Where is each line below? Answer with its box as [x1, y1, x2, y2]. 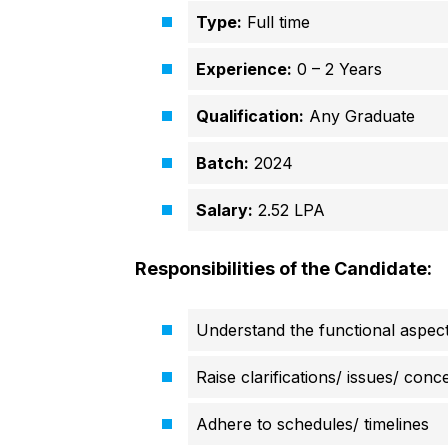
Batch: [195, 153, 249, 174]
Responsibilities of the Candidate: [134, 258, 432, 280]
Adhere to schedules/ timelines [195, 414, 429, 435]
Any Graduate [303, 106, 415, 127]
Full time [241, 12, 310, 33]
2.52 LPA [252, 200, 325, 221]
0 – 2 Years [291, 59, 382, 80]
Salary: [195, 200, 253, 221]
